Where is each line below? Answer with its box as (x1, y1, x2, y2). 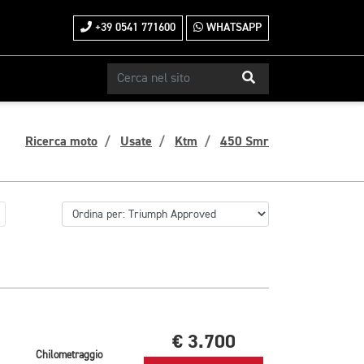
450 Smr (220, 133, 269, 149)
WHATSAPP (203, 21, 262, 33)
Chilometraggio (36, 350, 103, 362)
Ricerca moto (25, 133, 97, 149)
